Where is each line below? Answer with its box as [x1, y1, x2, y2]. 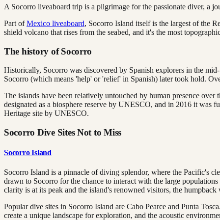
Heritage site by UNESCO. [4, 109, 89, 118]
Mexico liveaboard [27, 19, 84, 27]
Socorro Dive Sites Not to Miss [4, 127, 122, 137]
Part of [4, 19, 27, 27]
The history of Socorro [4, 46, 92, 56]
